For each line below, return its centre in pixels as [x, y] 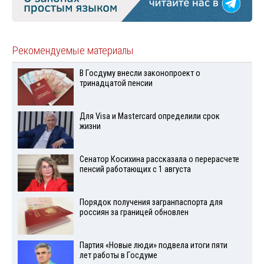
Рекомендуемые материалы [73, 51]
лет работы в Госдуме [118, 255]
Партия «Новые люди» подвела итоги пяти [153, 245]
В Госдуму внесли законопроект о [140, 74]
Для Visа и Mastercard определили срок [149, 117]
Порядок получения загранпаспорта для [151, 202]
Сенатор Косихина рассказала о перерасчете [159, 160]
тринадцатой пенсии [116, 84]
